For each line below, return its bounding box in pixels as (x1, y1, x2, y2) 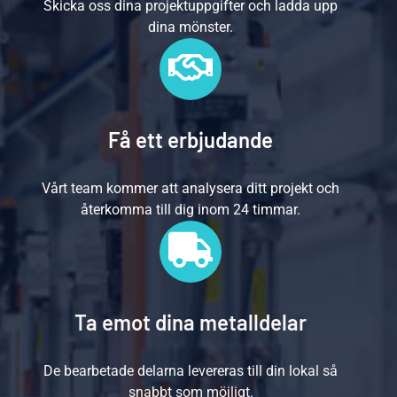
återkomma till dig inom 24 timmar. (81, 201, 301, 218)
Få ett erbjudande (108, 127, 274, 152)
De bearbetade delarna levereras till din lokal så (43, 362, 339, 379)
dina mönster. (148, 19, 234, 35)
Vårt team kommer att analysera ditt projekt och (42, 180, 340, 197)
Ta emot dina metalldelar (74, 309, 307, 335)
